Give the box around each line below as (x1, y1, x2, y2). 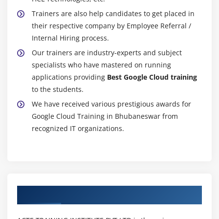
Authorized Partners (17, 187, 104, 199)
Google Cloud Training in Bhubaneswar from (32, 111, 178, 121)
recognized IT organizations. (32, 124, 124, 133)
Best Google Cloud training (107, 72, 197, 82)
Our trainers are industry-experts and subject (32, 48, 182, 58)
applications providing (32, 72, 107, 82)
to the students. (32, 85, 84, 94)
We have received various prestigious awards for (32, 99, 191, 109)
